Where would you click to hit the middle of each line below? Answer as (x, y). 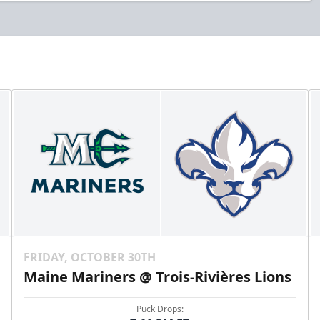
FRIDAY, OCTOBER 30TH (90, 257)
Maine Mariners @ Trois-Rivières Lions (158, 277)
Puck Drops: (160, 309)
